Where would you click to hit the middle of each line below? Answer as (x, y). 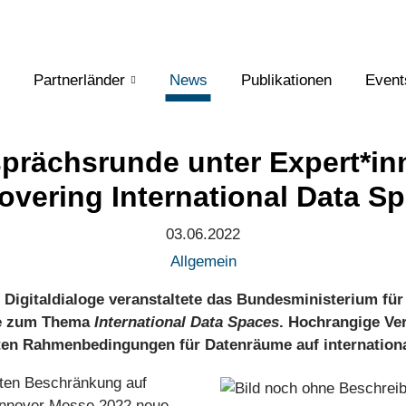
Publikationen (286, 80)
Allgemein (203, 261)
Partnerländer (79, 80)
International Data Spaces (187, 322)
